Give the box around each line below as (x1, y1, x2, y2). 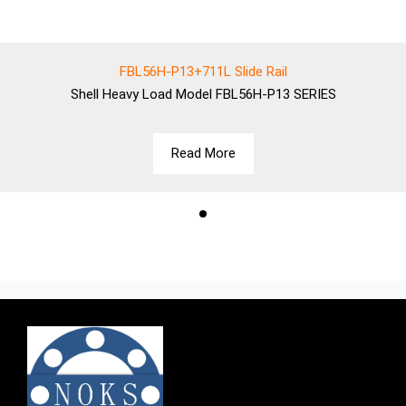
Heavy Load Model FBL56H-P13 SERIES (101, 86, 336, 102)
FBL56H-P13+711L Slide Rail (119, 63, 287, 80)
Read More (170, 145, 236, 161)
